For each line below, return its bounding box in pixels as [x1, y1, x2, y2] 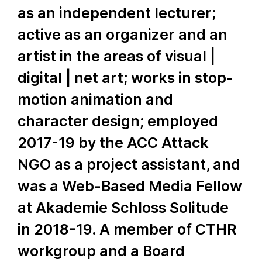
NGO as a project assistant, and [18, 156, 240, 173]
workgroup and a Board [18, 242, 185, 260]
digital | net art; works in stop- [18, 69, 233, 87]
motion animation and [18, 91, 173, 108]
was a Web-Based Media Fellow [18, 177, 242, 195]
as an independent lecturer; [18, 4, 216, 22]
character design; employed [18, 112, 218, 130]
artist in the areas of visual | [18, 47, 215, 65]
